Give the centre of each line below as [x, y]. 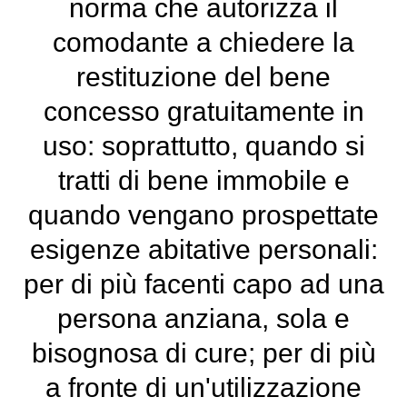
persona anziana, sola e [203, 318]
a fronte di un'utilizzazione [203, 387]
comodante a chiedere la [203, 42]
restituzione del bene [203, 77]
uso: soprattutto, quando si [203, 146]
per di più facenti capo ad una [203, 284]
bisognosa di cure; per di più [203, 353]
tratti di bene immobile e [203, 180]
